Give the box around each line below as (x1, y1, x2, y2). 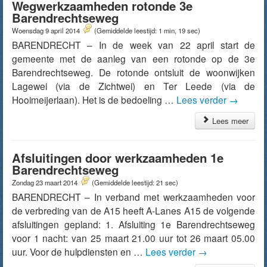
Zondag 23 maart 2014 (12, 178, 79, 187)
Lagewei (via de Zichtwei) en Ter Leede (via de (12, 79, 255, 92)
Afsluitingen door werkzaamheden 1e (12, 149, 223, 166)
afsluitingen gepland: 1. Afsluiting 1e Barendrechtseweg (12, 218, 255, 231)
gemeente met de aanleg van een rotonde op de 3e (12, 52, 255, 65)
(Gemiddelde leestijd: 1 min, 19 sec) (94, 26, 200, 35)
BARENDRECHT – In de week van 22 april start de (12, 38, 255, 51)
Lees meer (210, 115, 249, 126)
